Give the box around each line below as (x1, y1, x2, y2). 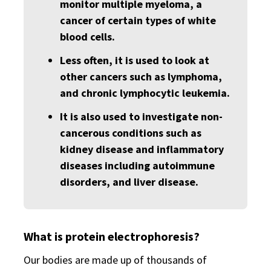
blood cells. (60, 30, 115, 44)
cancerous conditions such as (60, 126, 201, 140)
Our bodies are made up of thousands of (24, 253, 207, 267)
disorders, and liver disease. (60, 175, 198, 189)
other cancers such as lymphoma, (60, 70, 222, 83)
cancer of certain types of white (60, 13, 216, 27)
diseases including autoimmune (60, 158, 215, 172)
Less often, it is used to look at (60, 53, 209, 67)
